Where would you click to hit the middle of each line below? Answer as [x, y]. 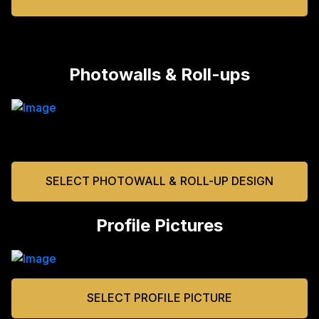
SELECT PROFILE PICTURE [159, 298]
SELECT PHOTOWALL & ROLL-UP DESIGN [159, 181]
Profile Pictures [159, 225]
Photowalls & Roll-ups [159, 74]
